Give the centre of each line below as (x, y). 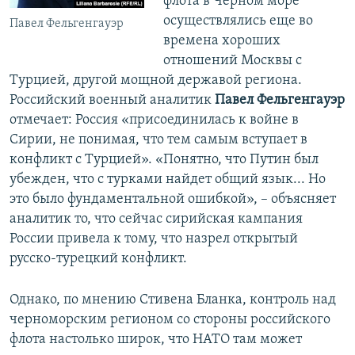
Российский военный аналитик (112, 101)
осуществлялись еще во (238, 21)
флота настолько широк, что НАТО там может (156, 340)
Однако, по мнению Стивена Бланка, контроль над (173, 300)
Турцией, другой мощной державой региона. (156, 81)
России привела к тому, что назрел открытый (154, 239)
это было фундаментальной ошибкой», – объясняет (173, 200)
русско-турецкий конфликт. (98, 259)
